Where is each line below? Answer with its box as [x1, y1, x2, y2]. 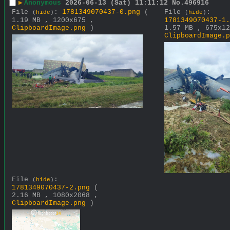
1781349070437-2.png [12, 183, 90, 191]
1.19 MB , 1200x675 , [12, 16, 94, 24]
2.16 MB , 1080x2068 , [12, 191, 98, 199]
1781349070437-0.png [62, 8, 140, 16]
